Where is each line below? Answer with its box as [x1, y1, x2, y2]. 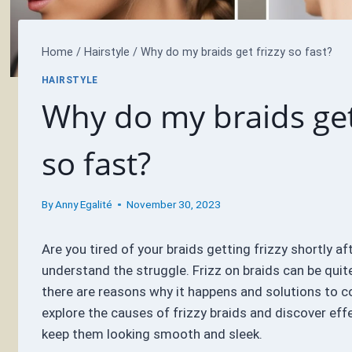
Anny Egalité [54, 198, 112, 211]
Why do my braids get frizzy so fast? [140, 46, 332, 60]
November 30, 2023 [126, 198, 222, 211]
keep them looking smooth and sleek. [41, 326, 262, 343]
